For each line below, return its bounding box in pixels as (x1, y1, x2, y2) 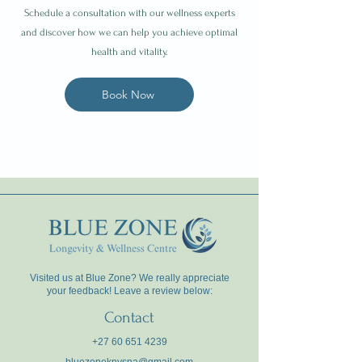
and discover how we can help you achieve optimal (21, 27, 238, 38)
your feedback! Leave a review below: (47, 285, 213, 297)
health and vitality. (90, 46, 168, 57)
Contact (104, 309, 154, 326)
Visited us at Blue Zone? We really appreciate (30, 272, 229, 284)
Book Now (101, 87, 154, 102)
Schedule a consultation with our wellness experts (23, 7, 235, 19)
